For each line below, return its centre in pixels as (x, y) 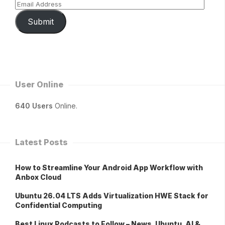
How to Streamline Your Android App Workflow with (109, 168)
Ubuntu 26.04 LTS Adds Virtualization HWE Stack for (112, 196)
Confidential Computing (59, 205)
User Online (39, 85)
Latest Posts (41, 142)
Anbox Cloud (38, 177)
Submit (40, 22)
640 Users (34, 106)
